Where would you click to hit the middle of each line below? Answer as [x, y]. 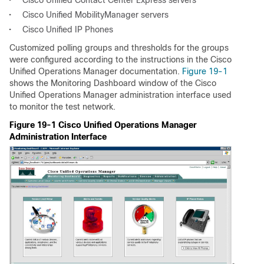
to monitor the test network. [62, 107]
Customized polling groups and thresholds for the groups [119, 48]
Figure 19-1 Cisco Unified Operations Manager [103, 125]
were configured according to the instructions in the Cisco [121, 60]
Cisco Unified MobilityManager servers [95, 15]
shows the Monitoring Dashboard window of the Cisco [113, 83]
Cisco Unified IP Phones [68, 29]
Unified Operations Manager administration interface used [121, 95]
